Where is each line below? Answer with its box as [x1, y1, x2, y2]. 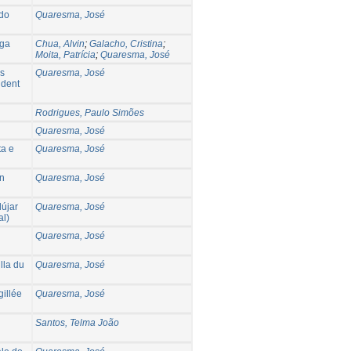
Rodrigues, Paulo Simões [35, 107, 144, 118]
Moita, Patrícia [35, 49, 96, 60]
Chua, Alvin [35, 38, 85, 49]
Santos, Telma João [35, 317, 119, 328]
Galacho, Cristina [89, 38, 163, 49]
